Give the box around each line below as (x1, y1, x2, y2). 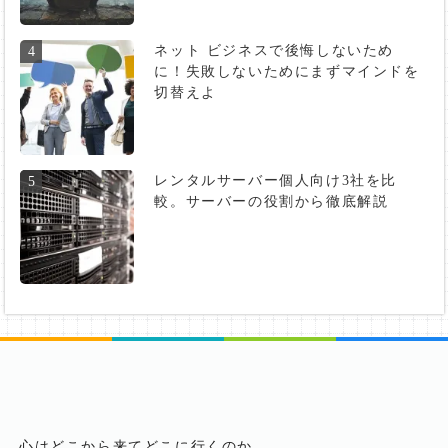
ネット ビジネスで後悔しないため (154, 43, 395, 59)
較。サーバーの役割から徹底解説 (154, 193, 389, 209)
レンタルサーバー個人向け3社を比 (154, 172, 398, 188)
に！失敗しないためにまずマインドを (154, 64, 420, 80)
